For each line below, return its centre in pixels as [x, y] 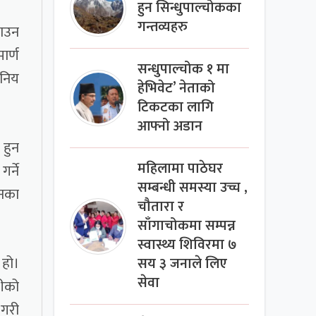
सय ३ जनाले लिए [183, 265]
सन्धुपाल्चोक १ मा [184, 70]
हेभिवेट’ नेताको [177, 89]
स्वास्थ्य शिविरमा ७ [188, 245]
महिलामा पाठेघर [181, 169]
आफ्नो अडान [170, 127]
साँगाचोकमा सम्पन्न [187, 226]
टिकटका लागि [176, 108]
